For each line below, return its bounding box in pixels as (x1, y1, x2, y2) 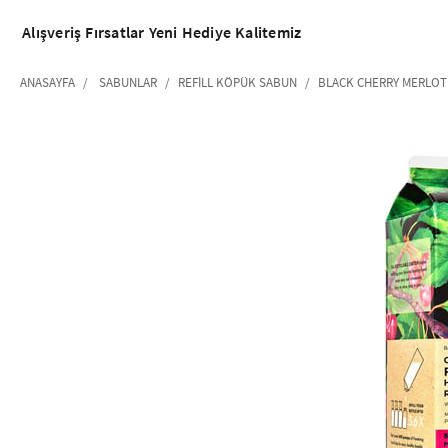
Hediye (181, 22, 231, 42)
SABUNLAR (99, 73, 157, 91)
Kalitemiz (235, 22, 302, 42)
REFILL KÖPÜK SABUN (178, 73, 297, 91)
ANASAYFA (20, 73, 75, 91)
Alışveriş (22, 22, 82, 42)
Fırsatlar (85, 22, 145, 42)
